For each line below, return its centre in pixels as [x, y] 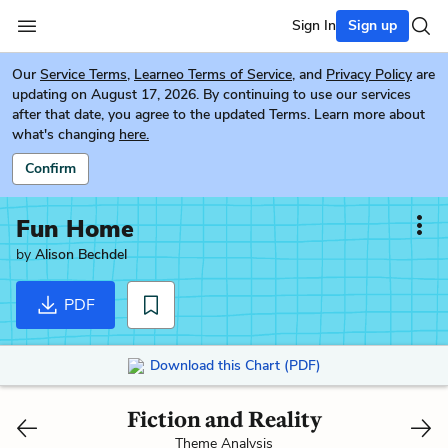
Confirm [50, 168]
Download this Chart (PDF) [235, 365]
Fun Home [75, 229]
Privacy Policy [369, 74]
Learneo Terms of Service [213, 74]
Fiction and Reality [224, 419]
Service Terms [83, 74]
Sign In [314, 25]
